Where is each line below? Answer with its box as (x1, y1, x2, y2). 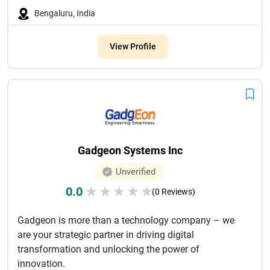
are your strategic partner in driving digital (17, 229, 194, 240)
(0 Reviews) (151, 187, 195, 196)
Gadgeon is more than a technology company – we (17, 215, 234, 226)
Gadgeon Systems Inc (78, 144, 183, 157)
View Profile (109, 42, 156, 51)
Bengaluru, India (34, 8, 95, 18)
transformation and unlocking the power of (17, 243, 199, 255)
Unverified (116, 166, 155, 177)
